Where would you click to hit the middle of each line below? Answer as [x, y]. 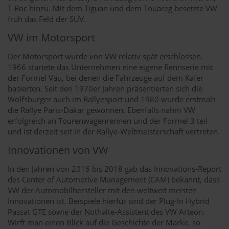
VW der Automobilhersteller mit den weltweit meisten [102, 190]
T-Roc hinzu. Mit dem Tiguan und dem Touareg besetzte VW [112, 8]
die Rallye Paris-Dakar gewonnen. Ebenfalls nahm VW [101, 110]
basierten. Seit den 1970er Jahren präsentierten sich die [105, 88]
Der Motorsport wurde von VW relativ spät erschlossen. [105, 56]
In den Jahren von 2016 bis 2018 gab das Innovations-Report [114, 168]
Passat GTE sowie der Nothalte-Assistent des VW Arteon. [106, 211]
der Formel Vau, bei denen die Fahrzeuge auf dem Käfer [106, 77]
